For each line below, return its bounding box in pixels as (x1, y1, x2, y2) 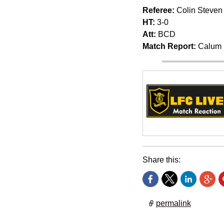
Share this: (142, 155, 180, 164)
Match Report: (142, 41, 196, 50)
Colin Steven (176, 5, 222, 14)
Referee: (142, 5, 176, 14)
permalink (155, 198, 191, 207)
